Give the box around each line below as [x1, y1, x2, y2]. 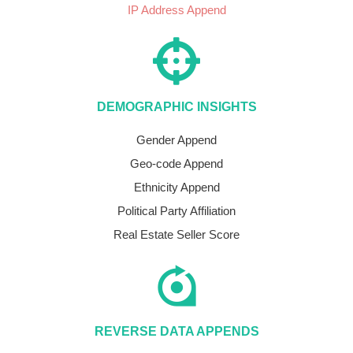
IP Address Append [127, 3, 226, 17]
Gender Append [136, 133, 217, 147]
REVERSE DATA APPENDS [94, 325, 259, 339]
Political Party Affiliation [117, 204, 236, 218]
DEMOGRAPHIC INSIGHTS [96, 100, 257, 114]
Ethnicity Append [133, 180, 220, 195]
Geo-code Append [130, 157, 223, 171]
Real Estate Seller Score [113, 228, 240, 242]
